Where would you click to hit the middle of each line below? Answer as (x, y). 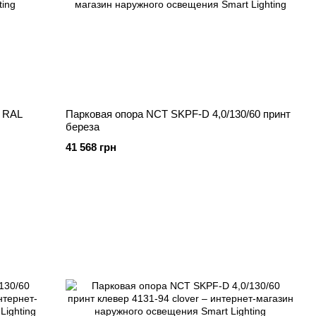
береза (83, 127)
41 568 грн (91, 147)
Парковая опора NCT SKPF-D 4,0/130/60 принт (178, 114)
